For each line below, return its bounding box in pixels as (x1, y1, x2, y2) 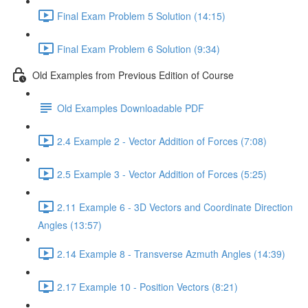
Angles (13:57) (38, 218, 102, 232)
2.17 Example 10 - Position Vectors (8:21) (57, 279, 238, 294)
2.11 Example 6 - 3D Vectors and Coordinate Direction (57, 199, 293, 214)
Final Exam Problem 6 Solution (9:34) (57, 41, 220, 56)
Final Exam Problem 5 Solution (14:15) (57, 8, 225, 23)
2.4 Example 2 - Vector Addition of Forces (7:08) (57, 133, 267, 148)
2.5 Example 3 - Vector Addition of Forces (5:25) (57, 166, 267, 181)
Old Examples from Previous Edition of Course (32, 67, 234, 82)
